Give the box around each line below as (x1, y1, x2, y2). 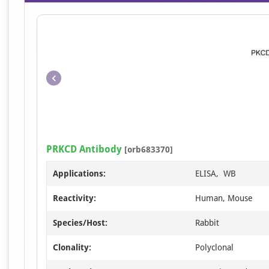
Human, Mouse (195, 193, 253, 203)
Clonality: (53, 243, 91, 252)
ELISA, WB (195, 169, 236, 178)
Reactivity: (53, 193, 96, 203)
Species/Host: (53, 218, 107, 228)
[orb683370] (122, 145, 173, 154)
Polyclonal (195, 243, 234, 252)
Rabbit (195, 218, 219, 228)
